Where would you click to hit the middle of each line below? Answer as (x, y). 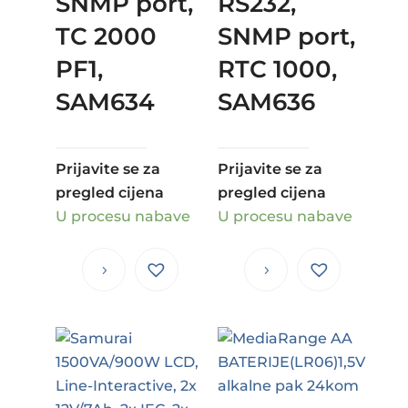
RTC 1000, (277, 69)
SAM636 (266, 102)
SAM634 (105, 102)
